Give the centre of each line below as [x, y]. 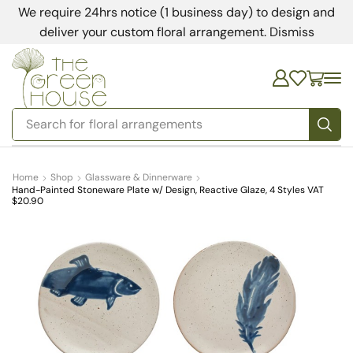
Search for [56, 124]
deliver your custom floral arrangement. [154, 32]
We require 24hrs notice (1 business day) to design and [176, 12]
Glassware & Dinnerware [139, 178]
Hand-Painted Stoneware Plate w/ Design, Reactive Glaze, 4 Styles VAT [168, 190]
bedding [113, 125]
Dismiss [292, 32]
